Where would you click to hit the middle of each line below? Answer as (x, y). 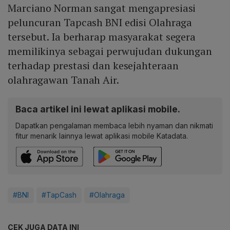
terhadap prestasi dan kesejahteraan (93, 66)
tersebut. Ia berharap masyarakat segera (102, 37)
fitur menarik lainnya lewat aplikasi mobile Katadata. (102, 136)
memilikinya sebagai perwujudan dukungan (110, 51)
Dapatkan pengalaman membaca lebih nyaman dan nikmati (114, 126)
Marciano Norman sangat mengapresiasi (102, 8)
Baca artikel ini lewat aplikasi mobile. (98, 109)
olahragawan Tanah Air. (63, 80)
